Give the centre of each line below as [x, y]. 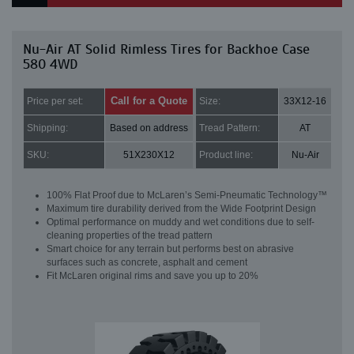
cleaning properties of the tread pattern [130, 235]
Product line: [226, 155]
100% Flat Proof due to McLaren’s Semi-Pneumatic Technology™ [187, 195]
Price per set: [55, 101]
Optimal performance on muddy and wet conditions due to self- [181, 222]
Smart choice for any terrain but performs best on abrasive [170, 249]
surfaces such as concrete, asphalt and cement [147, 262]
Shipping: [47, 128]
